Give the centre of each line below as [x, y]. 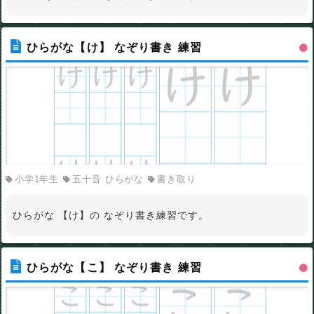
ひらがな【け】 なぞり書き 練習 [114, 47]
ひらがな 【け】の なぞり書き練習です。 [111, 215]
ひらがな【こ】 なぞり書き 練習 [114, 267]
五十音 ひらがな [108, 179]
